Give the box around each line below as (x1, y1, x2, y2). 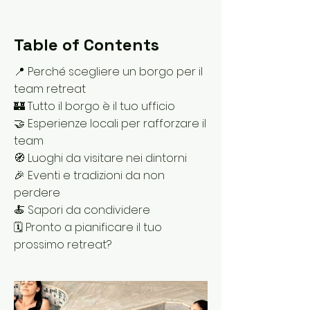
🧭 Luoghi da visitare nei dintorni (14, 150, 187, 166)
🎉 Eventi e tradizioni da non (14, 167, 165, 183)
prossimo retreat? (14, 237, 111, 253)
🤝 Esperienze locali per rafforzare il (14, 116, 206, 131)
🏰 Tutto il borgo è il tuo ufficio (14, 98, 175, 114)
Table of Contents (14, 34, 159, 55)
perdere (14, 185, 60, 201)
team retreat (14, 81, 86, 97)
